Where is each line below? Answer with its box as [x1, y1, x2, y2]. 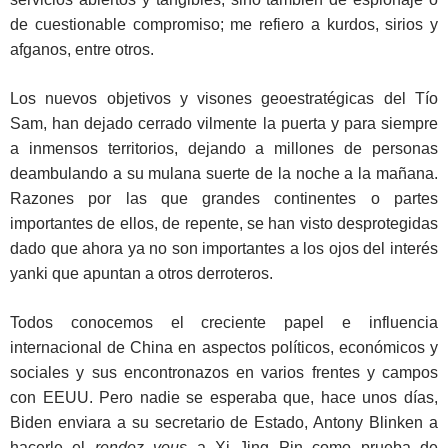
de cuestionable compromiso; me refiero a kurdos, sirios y [10, 16, 438, 34]
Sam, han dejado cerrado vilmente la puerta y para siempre [10, 115, 438, 133]
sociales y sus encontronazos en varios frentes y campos [10, 364, 438, 382]
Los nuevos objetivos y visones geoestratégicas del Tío [10, 90, 438, 108]
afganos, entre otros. [10, 41, 154, 59]
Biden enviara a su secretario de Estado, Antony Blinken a [10, 414, 438, 432]
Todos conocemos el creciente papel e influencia [10, 314, 438, 332]
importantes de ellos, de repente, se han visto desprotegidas [10, 215, 438, 233]
